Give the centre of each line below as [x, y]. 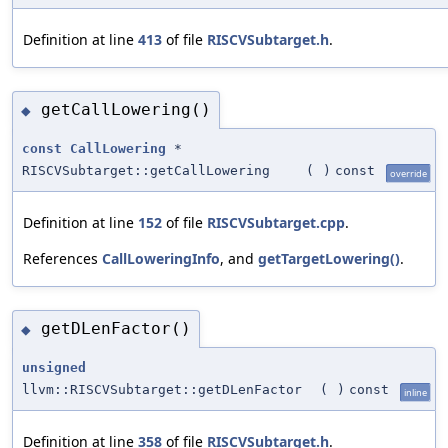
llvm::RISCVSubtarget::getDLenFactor [162, 389]
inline [415, 392]
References [62, 258]
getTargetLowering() [329, 258]
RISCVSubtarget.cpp [276, 222]
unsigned [54, 367]
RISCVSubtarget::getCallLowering [146, 170]
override [408, 173]
